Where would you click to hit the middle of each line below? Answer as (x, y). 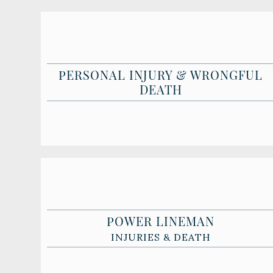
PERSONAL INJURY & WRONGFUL (161, 75)
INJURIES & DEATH (161, 237)
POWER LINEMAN (161, 221)
